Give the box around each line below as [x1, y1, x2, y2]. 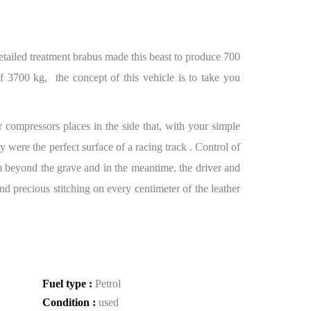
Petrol [95, 278, 121, 289]
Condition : [42, 296, 99, 308]
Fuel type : [42, 278, 95, 289]
